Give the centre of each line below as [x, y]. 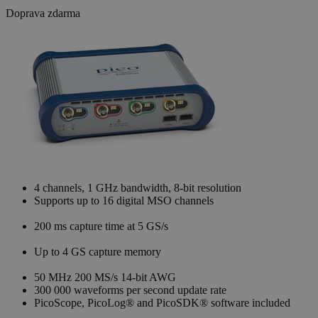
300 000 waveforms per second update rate [130, 290]
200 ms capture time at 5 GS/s [101, 226]
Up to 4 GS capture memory [98, 252]
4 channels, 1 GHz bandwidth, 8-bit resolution [138, 188]
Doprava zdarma [43, 13]
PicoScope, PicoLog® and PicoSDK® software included [162, 303]
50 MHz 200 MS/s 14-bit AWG [105, 278]
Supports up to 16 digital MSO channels [124, 201]
